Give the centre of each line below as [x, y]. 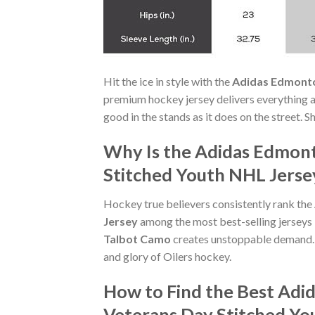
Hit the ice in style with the [168, 81]
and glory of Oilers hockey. [167, 257]
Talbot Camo [137, 239]
